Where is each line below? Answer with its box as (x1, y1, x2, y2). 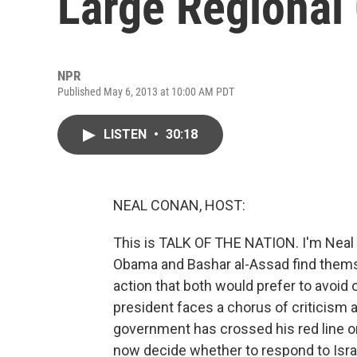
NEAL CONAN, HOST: (113, 197, 245, 214)
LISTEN (104, 127, 150, 142)
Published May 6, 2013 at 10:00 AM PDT (57, 85, 234, 98)
